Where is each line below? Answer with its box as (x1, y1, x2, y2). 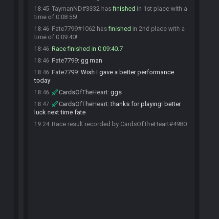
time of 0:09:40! (34, 33, 77, 41)
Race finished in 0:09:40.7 (52, 45, 123, 52)
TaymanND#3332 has (52, 5, 113, 12)
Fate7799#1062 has (52, 25, 109, 32)
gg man (81, 57, 102, 64)
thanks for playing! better (110, 100, 181, 108)
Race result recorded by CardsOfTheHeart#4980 (52, 120, 187, 128)
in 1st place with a (135, 5, 187, 12)
